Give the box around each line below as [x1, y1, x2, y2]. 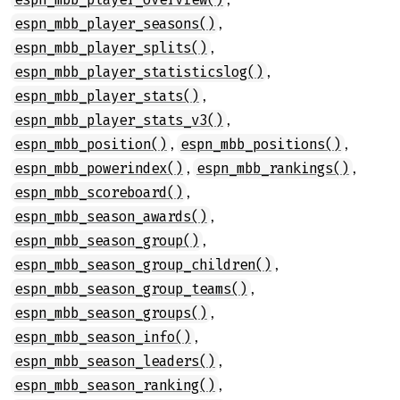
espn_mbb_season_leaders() [14, 353, 215, 370]
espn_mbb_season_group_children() [14, 256, 271, 273]
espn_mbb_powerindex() [14, 160, 183, 177]
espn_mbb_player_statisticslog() [14, 63, 263, 80]
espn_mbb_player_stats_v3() [14, 112, 223, 129]
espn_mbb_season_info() [14, 329, 191, 346]
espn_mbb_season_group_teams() [14, 280, 247, 297]
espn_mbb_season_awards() [14, 208, 207, 225]
